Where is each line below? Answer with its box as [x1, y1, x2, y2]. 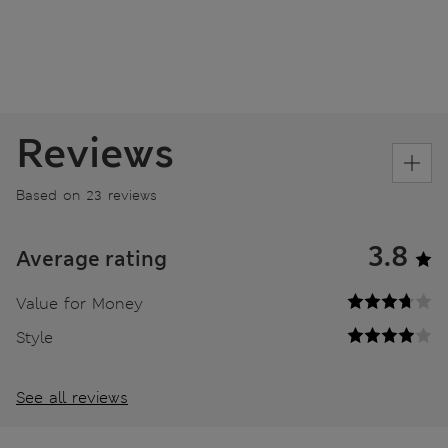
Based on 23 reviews [16, 185, 157, 204]
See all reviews [16, 386, 128, 408]
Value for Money [16, 292, 143, 314]
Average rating [16, 245, 167, 272]
